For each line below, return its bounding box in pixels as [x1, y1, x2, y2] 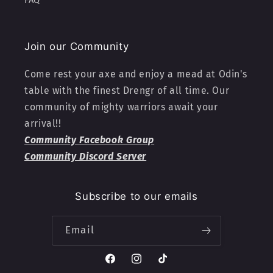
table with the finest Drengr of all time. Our [24, 84, 230, 96]
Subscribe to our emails [75, 190, 198, 202]
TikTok [156, 260, 185, 271]
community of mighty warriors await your [24, 101, 218, 113]
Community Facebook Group [24, 133, 155, 146]
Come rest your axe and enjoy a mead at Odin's [24, 68, 247, 80]
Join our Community [24, 40, 129, 52]
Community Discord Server [24, 150, 147, 162]
